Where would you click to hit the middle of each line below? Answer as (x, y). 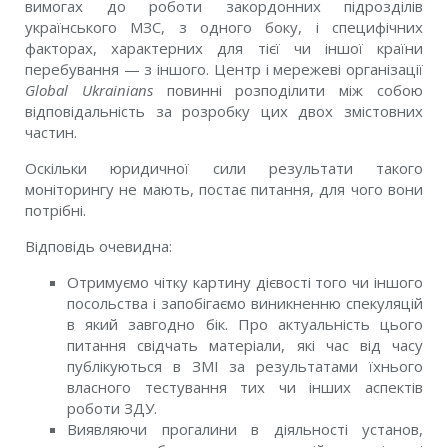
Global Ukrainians (89, 90)
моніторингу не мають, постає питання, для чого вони (224, 189)
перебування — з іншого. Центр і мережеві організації (224, 69)
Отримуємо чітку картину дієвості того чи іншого (245, 282)
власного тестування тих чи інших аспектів (245, 387)
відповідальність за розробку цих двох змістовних (224, 111)
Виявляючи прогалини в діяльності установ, (245, 429)
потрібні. (55, 210)
